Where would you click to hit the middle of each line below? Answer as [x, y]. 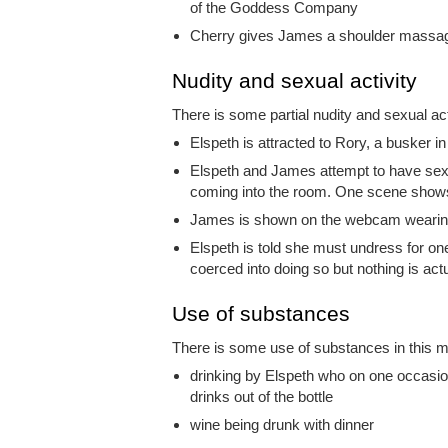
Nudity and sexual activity [294, 81]
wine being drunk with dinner [282, 425]
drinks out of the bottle [261, 397]
